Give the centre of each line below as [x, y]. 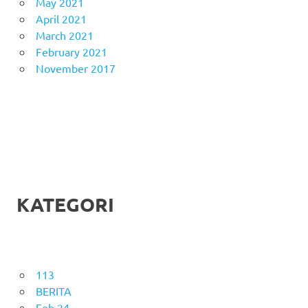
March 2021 [64, 35]
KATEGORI [65, 204]
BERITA [53, 291]
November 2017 [75, 68]
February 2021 [71, 52]
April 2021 [61, 19]
